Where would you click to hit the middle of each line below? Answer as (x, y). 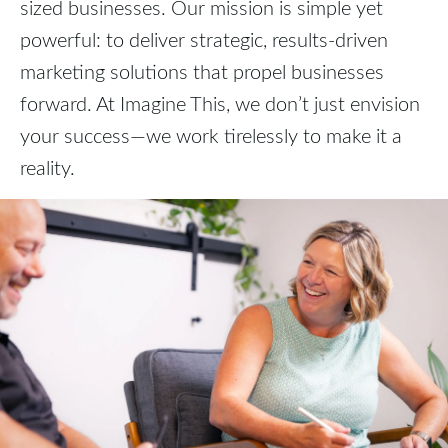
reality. (47, 166)
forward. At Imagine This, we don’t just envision (220, 102)
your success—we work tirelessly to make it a (211, 134)
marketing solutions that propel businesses (202, 70)
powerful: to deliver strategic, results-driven (204, 38)
